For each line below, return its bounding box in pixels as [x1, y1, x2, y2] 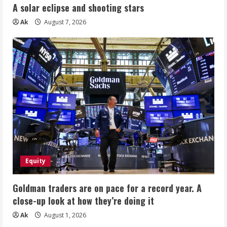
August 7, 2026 [43, 17, 86, 26]
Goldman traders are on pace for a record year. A [13, 181, 202, 195]
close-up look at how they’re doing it [13, 194, 154, 207]
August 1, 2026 [43, 210, 86, 219]
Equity [25, 156, 46, 165]
